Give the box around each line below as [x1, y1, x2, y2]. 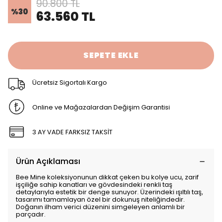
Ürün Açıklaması [16, 156, 80, 167]
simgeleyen [111, 202, 151, 212]
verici [64, 202, 83, 212]
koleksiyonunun [47, 172, 99, 182]
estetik [55, 187, 78, 197]
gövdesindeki [98, 180, 144, 189]
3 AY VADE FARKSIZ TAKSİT [32, 127, 113, 137]
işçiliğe [16, 180, 40, 189]
